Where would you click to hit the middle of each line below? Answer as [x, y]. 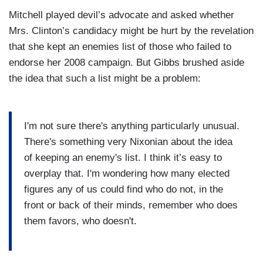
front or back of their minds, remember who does [131, 205]
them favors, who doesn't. [80, 221]
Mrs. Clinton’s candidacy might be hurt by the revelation [131, 31]
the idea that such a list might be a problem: [105, 79]
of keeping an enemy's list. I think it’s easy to [123, 157]
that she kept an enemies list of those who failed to [120, 47]
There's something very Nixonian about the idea [128, 141]
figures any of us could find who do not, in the [124, 189]
